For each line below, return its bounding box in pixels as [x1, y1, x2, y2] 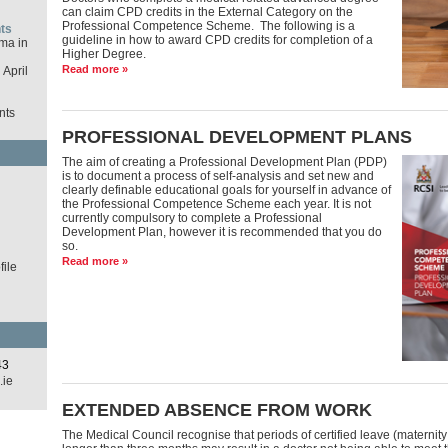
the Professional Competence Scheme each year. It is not [61, 197, 371, 211]
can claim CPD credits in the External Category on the [61, 5, 353, 19]
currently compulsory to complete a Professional [61, 211, 322, 225]
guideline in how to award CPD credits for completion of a [61, 33, 373, 47]
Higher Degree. [61, 47, 149, 61]
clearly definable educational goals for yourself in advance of [61, 183, 391, 197]
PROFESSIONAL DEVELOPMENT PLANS [61, 127, 412, 147]
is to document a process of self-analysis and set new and [61, 169, 374, 183]
